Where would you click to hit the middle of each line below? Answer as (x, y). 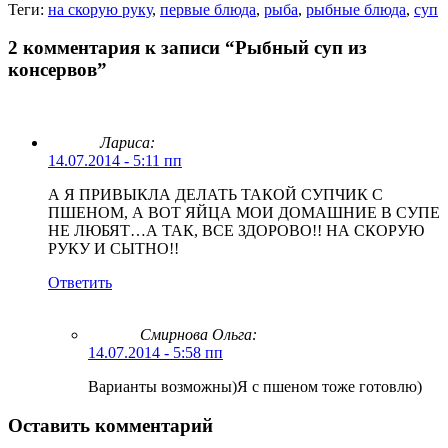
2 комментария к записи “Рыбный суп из (187, 48)
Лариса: (127, 143)
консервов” (57, 70)
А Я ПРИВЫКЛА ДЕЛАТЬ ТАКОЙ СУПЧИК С (215, 195)
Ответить (80, 283)
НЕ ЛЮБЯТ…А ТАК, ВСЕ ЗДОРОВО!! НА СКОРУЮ (236, 231)
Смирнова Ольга (196, 335)
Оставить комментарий (110, 425)
